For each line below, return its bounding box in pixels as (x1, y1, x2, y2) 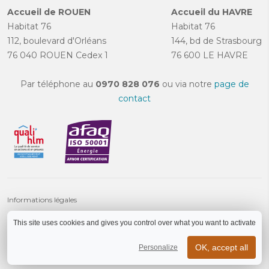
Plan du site (7, 253, 47, 262)
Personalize (139, 243, 178, 252)
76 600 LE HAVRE (171, 50, 248, 61)
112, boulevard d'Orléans (7, 35, 106, 47)
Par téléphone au (20, 79, 95, 90)
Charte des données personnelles (7, 210, 118, 219)
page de (214, 79, 249, 90)
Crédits (7, 224, 31, 234)
